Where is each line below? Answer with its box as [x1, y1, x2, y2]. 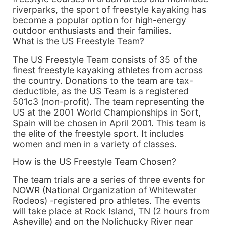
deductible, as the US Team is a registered [13, 85, 189, 96]
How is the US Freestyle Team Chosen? [13, 156, 176, 167]
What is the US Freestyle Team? [13, 36, 144, 47]
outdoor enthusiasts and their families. [13, 25, 172, 36]
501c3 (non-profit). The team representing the [13, 96, 204, 107]
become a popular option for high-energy [13, 15, 186, 26]
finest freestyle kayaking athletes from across [13, 64, 203, 75]
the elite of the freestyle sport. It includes [13, 128, 184, 139]
